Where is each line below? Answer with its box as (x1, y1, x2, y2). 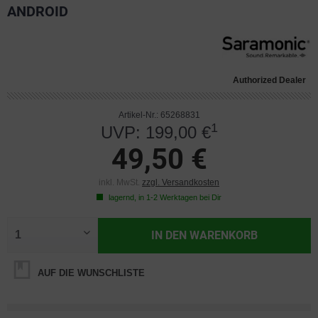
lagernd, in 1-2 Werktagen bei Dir (106, 193, 221, 202)
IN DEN (151, 229, 187, 242)
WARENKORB (190, 229, 258, 242)
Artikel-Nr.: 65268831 (118, 110, 200, 120)
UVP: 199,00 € (100, 123, 211, 142)
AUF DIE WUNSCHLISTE (35, 268, 145, 278)
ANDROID (7, 3, 68, 20)
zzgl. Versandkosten (142, 177, 219, 187)
